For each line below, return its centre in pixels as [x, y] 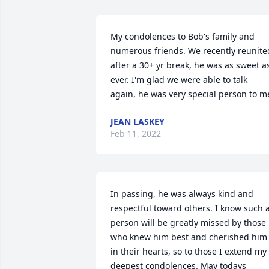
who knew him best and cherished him [189, 237]
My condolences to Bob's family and [183, 36]
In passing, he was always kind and [182, 194]
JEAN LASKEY [138, 122]
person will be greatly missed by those [188, 222]
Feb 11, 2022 [136, 134]
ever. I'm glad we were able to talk [179, 80]
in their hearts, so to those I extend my [189, 251]
